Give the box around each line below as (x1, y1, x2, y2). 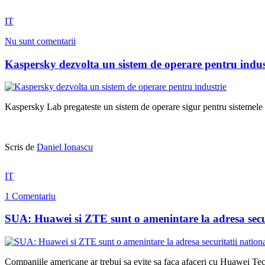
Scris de (5, 142, 37, 153)
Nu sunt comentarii (5, 35, 76, 46)
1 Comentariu (5, 190, 56, 201)
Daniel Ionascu (37, 142, 93, 153)
